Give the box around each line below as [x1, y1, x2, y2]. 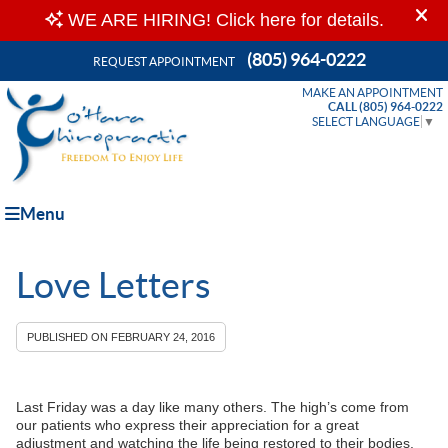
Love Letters [15, 264, 211, 305]
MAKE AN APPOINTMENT [302, 86, 443, 99]
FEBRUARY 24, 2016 [110, 330, 215, 343]
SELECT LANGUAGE [311, 114, 420, 128]
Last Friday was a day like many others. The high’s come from [15, 398, 409, 415]
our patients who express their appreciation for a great [15, 416, 359, 433]
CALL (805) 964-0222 [328, 100, 443, 113]
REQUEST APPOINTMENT [92, 55, 235, 68]
